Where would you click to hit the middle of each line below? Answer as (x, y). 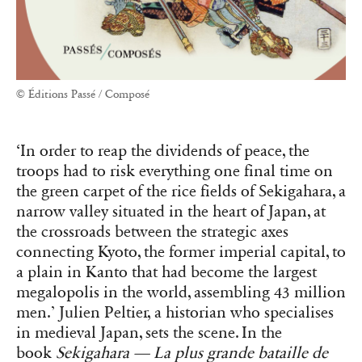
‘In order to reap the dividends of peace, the (163, 151)
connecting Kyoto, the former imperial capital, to (181, 252)
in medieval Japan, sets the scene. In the (149, 333)
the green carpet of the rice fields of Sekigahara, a (181, 191)
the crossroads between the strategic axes (152, 232)
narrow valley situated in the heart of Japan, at (171, 211)
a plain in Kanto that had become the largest (166, 272)
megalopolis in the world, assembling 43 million (181, 292)
